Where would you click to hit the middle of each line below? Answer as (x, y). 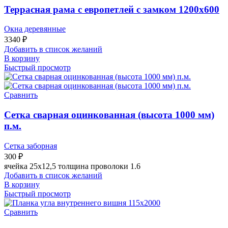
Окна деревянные (35, 29)
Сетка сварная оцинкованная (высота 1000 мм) (109, 115)
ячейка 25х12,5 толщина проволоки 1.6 (72, 166)
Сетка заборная (31, 146)
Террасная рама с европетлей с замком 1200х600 (112, 9)
